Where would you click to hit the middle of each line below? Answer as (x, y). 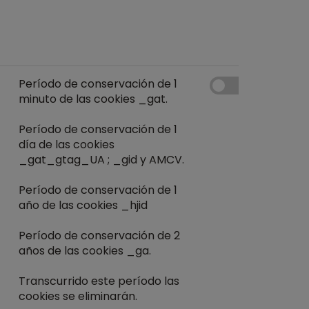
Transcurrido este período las (99, 281)
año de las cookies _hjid (83, 205)
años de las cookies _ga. (85, 251)
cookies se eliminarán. (78, 296)
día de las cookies (67, 144)
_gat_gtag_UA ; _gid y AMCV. (101, 160)
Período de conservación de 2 (99, 236)
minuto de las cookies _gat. (93, 99)
